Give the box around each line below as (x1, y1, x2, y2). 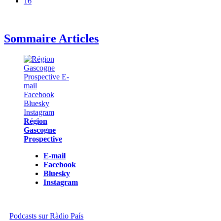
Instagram (43, 178, 78, 187)
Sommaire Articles (4, 32, 99, 45)
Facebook (43, 160, 76, 169)
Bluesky (43, 169, 70, 178)
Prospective (24, 135, 62, 144)
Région (24, 117, 47, 126)
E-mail (43, 151, 66, 160)
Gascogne (24, 126, 56, 135)
